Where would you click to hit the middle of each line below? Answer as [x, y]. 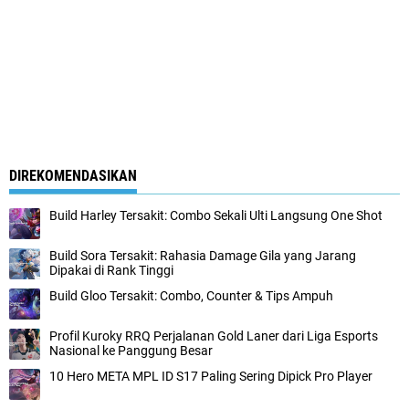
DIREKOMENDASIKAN [73, 175]
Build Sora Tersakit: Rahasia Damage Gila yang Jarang [203, 255]
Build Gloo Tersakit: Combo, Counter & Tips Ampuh [191, 295]
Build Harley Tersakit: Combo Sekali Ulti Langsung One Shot [216, 215]
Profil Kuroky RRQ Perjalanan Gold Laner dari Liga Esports [214, 336]
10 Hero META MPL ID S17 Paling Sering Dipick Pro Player [211, 376]
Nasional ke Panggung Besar [131, 350]
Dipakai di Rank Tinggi [111, 270]
